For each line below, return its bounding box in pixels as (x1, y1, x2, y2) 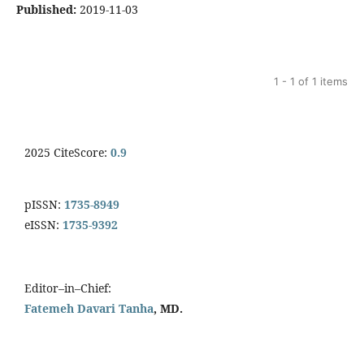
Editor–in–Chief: (24, 280, 111, 297)
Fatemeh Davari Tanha (24, 301, 154, 317)
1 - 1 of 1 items (274, 75, 348, 89)
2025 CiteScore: (24, 145, 110, 161)
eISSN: (24, 217, 63, 233)
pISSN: (24, 197, 61, 213)
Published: (16, 2, 76, 18)
